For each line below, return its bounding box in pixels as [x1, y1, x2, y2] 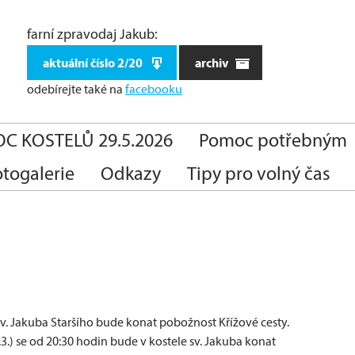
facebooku [124, 82, 182, 97]
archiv [194, 55, 231, 71]
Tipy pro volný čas [187, 162, 330, 185]
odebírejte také [26, 82, 109, 97]
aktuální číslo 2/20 [42, 55, 145, 71]
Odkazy [101, 162, 161, 185]
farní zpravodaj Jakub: [26, 25, 158, 43]
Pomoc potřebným [199, 128, 347, 151]
